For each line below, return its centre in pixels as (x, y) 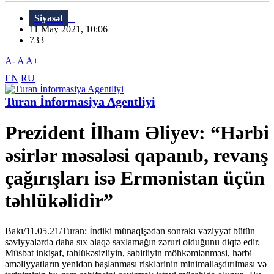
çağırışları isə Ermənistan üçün (135, 178)
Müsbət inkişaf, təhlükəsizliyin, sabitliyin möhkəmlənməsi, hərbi (128, 253)
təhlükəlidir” (59, 201)
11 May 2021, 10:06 (72, 29)
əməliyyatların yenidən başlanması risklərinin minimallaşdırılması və (136, 264)
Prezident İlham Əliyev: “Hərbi (137, 133)
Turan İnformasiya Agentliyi (80, 102)
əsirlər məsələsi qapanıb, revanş (136, 156)
